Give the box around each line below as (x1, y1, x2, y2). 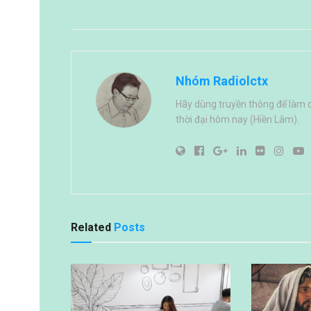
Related (71, 220, 111, 234)
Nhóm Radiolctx (176, 73, 268, 88)
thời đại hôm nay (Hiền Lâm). (176, 113, 299, 125)
